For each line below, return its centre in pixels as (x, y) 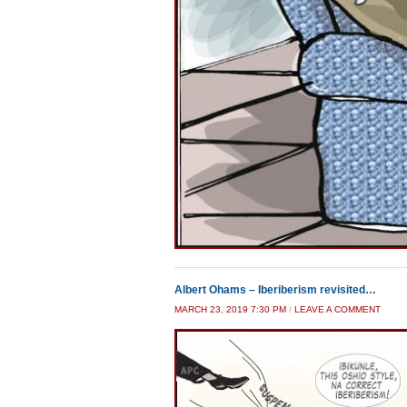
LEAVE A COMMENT (338, 309)
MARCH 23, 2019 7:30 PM (230, 309)
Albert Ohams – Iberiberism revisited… (275, 289)
